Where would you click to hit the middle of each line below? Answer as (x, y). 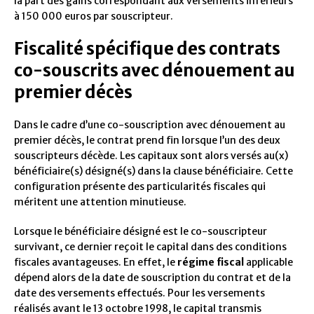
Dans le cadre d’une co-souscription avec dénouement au (150, 125)
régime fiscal (211, 262)
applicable (268, 262)
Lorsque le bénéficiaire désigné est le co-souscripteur (141, 232)
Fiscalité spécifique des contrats (147, 49)
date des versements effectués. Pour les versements (139, 293)
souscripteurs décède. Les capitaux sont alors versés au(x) (151, 156)
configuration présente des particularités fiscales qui (140, 187)
